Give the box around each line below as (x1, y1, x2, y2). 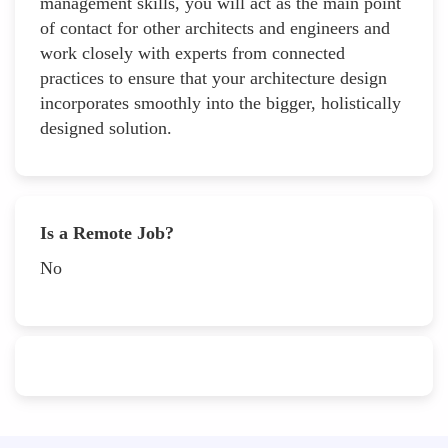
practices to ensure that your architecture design (40, 67, 387, 88)
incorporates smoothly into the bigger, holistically (40, 92, 401, 113)
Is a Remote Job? (40, 222, 174, 243)
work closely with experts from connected (40, 42, 345, 63)
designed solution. (40, 117, 172, 138)
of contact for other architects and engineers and (40, 17, 390, 38)
